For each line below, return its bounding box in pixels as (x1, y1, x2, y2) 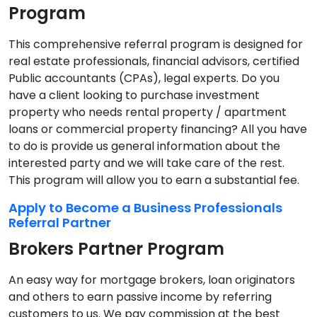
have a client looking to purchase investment (8, 86, 260, 103)
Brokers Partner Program (8, 237, 224, 261)
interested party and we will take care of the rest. (8, 154, 284, 171)
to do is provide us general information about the (8, 137, 280, 154)
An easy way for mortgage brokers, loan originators (8, 272, 295, 289)
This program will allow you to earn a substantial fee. (8, 171, 299, 188)
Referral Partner (8, 213, 111, 231)
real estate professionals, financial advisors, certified (8, 52, 299, 69)
